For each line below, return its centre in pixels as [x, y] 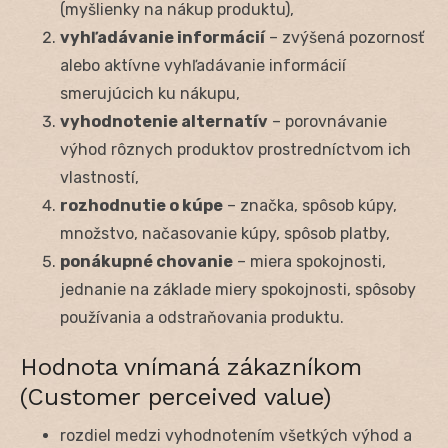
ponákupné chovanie [146, 261]
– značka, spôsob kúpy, [310, 205]
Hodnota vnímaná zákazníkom [191, 366]
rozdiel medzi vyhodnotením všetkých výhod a [236, 435]
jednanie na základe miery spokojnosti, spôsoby [238, 289]
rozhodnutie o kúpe [141, 205]
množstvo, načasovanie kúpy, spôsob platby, [225, 233]
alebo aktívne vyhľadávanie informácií [203, 65]
